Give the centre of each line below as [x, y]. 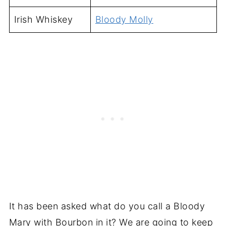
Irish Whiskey [43, 19]
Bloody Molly [124, 19]
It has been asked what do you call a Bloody [107, 206]
